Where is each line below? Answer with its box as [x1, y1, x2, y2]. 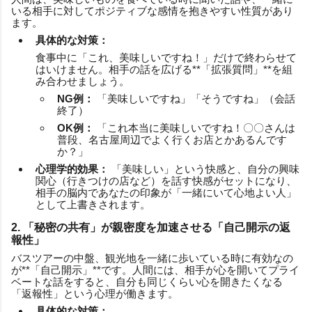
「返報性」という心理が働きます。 [11, 287, 178, 299]
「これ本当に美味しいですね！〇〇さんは [94, 121, 295, 134]
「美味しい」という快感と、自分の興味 [109, 162, 299, 175]
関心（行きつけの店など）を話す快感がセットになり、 [36, 174, 297, 187]
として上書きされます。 [36, 198, 150, 210]
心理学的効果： [36, 162, 109, 175]
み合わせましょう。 [36, 75, 130, 87]
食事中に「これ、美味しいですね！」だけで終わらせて [36, 51, 297, 63]
